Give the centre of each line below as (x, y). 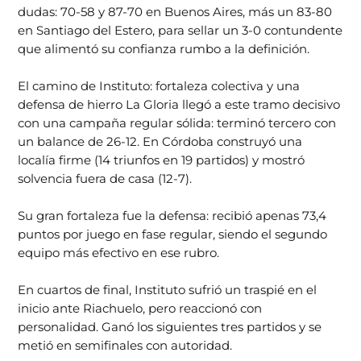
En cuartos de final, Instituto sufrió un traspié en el (168, 289)
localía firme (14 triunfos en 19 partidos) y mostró (162, 160)
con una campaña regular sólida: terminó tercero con (177, 122)
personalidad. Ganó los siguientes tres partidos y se (170, 326)
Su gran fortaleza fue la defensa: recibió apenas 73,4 (172, 215)
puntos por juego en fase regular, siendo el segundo (173, 234)
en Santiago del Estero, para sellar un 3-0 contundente (180, 30)
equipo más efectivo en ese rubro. (119, 252)
